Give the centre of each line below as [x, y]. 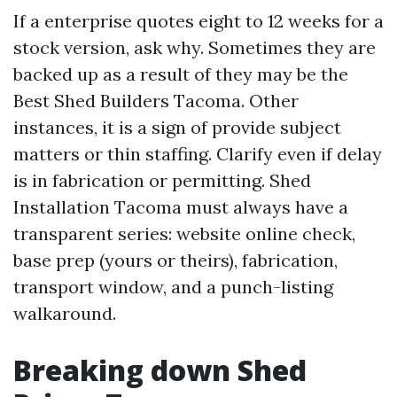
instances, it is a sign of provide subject [177, 127]
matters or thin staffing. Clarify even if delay [198, 154]
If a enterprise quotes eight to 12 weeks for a [198, 21]
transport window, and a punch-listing [173, 287]
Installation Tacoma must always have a [181, 207]
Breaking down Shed [160, 370]
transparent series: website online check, [184, 234]
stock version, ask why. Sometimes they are [195, 47]
